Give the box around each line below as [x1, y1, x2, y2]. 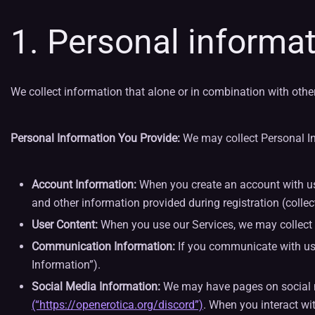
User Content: [32, 218, 98, 231]
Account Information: [32, 178, 136, 191]
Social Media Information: [32, 280, 160, 293]
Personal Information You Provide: [11, 131, 180, 145]
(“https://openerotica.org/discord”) [32, 298, 203, 311]
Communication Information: [32, 240, 175, 253]
